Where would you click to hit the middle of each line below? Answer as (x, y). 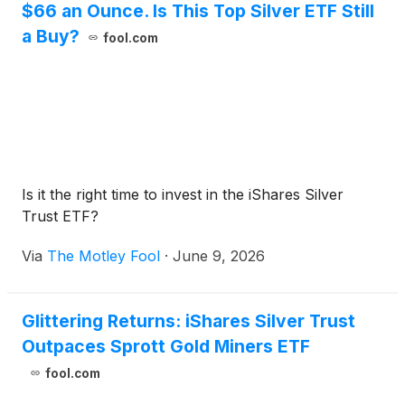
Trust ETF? (60, 216)
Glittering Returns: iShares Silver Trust (188, 321)
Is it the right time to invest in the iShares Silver (183, 194)
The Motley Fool (104, 256)
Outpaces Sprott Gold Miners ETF (166, 346)
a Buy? (51, 36)
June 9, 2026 (219, 256)
